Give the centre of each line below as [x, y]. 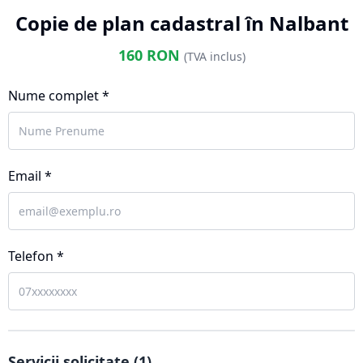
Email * [30, 176]
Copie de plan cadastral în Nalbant [181, 23]
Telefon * [36, 256]
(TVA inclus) [214, 56]
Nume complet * [59, 96]
